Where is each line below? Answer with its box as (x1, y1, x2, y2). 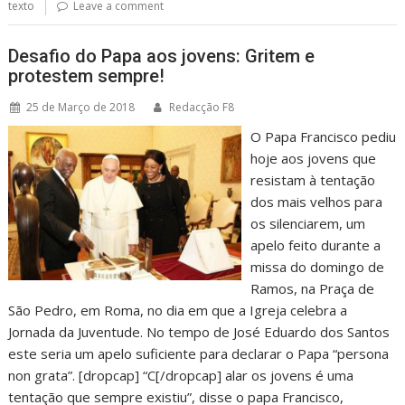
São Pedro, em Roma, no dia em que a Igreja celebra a (8, 300, 348, 319)
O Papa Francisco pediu (250, 127, 396, 146)
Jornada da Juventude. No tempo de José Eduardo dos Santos (8, 322, 391, 341)
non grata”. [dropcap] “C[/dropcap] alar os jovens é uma (8, 365, 354, 384)
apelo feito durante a (250, 235, 381, 254)
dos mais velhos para (250, 192, 382, 211)
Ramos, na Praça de (250, 278, 374, 297)
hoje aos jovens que (250, 148, 376, 167)
